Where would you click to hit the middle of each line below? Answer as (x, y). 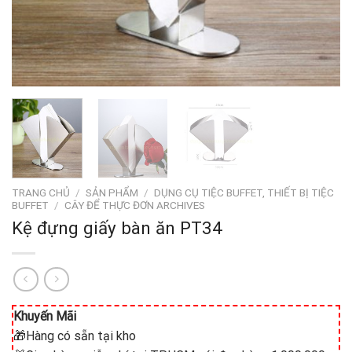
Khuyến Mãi (45, 316)
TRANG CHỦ (41, 193)
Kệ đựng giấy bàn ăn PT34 (117, 228)
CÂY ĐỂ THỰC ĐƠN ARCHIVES (135, 205)
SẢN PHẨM (112, 193)
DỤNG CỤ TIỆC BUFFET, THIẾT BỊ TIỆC (244, 193)
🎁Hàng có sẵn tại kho (75, 335)
